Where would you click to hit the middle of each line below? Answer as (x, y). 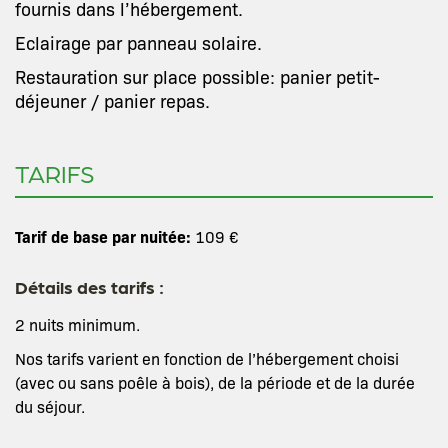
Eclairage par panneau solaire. (138, 42)
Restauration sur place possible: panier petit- (197, 76)
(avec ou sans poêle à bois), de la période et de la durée (215, 382)
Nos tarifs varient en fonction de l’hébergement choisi (207, 358)
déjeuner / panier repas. (112, 100)
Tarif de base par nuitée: (103, 236)
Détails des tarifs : (89, 286)
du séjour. (50, 406)
